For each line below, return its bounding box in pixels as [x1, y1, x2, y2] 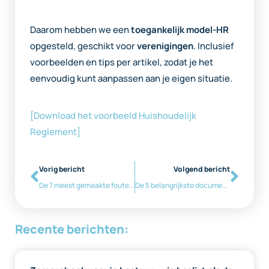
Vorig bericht [39, 163, 85, 174]
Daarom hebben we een [30, 23, 131, 36]
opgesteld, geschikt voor [30, 39, 137, 52]
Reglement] [30, 125, 80, 138]
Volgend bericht [174, 163, 230, 174]
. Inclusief [193, 39, 234, 52]
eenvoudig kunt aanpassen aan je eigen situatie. [30, 71, 232, 85]
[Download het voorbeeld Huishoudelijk [30, 109, 196, 122]
